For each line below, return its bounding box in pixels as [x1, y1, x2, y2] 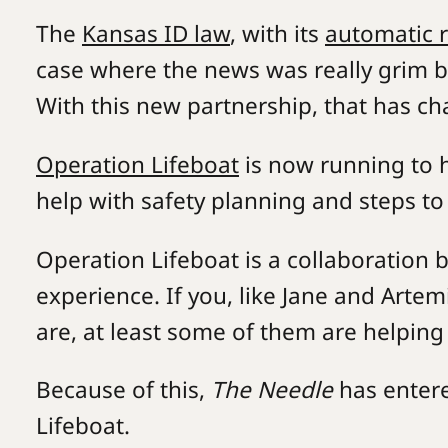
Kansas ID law [82, 17, 230, 49]
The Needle [211, 374, 333, 406]
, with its [230, 17, 325, 49]
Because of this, [36, 374, 211, 406]
